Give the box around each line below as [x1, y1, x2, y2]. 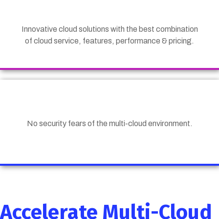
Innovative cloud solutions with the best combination [21, 25, 198, 34]
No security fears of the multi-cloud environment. [26, 119, 193, 128]
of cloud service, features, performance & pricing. [25, 37, 194, 45]
